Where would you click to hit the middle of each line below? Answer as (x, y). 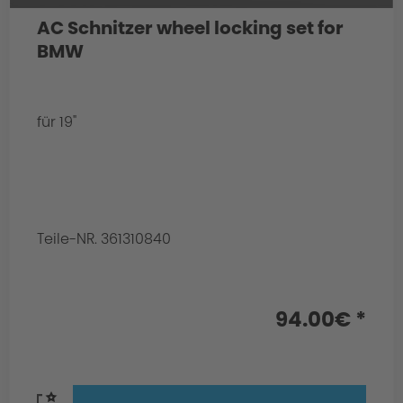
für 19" (57, 121)
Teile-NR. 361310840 (104, 238)
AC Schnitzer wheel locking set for (191, 27)
